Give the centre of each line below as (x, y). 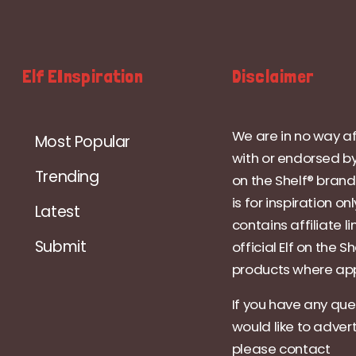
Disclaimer (273, 76)
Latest (57, 211)
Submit (60, 246)
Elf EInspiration (83, 76)
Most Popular (83, 141)
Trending (67, 176)
